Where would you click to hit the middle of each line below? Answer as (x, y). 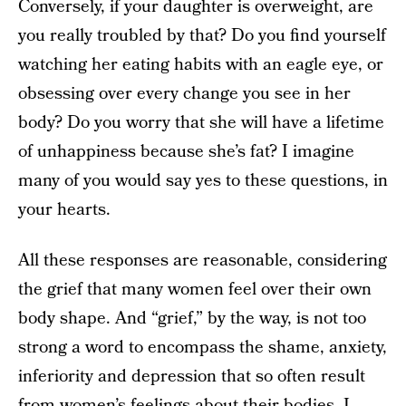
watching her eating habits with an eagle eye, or (201, 65)
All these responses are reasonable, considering (203, 261)
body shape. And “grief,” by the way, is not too (192, 319)
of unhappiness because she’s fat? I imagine (186, 152)
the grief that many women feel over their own (195, 290)
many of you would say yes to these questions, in (203, 181)
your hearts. (64, 210)
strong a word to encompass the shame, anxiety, (203, 348)
